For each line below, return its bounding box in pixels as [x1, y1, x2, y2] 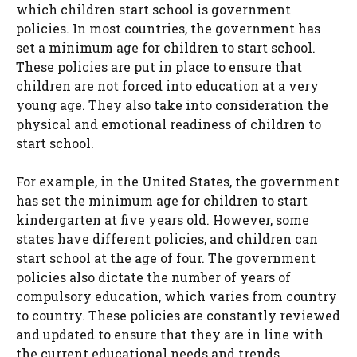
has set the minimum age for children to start [16, 192, 308, 210]
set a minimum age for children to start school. [16, 39, 316, 57]
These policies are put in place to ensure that [16, 58, 302, 76]
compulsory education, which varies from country [16, 288, 337, 305]
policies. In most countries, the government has [16, 20, 320, 37]
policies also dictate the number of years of [16, 269, 291, 286]
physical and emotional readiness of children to [16, 116, 321, 133]
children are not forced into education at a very [16, 77, 319, 95]
